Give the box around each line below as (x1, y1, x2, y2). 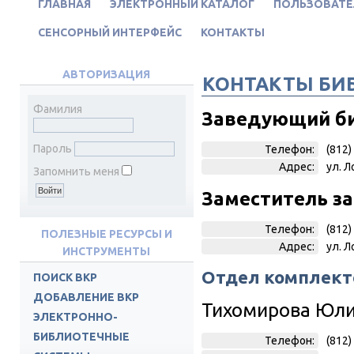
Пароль (32, 142, 72, 155)
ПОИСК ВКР (32, 271, 97, 284)
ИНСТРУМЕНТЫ (62, 245, 150, 258)
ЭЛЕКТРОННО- (32, 311, 118, 323)
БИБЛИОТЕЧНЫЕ (32, 330, 130, 343)
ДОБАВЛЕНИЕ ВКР (32, 291, 139, 303)
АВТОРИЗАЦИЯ (62, 68, 150, 81)
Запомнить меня (32, 165, 119, 178)
